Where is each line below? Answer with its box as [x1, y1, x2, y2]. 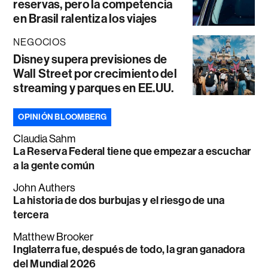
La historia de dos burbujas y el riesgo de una [13, 193, 225, 207]
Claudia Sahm [13, 132, 76, 145]
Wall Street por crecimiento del [13, 66, 177, 81]
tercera [13, 208, 49, 221]
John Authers [13, 181, 76, 194]
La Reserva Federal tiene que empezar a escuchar [13, 144, 251, 158]
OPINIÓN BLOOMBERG [18, 111, 107, 122]
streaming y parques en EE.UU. [13, 80, 174, 95]
